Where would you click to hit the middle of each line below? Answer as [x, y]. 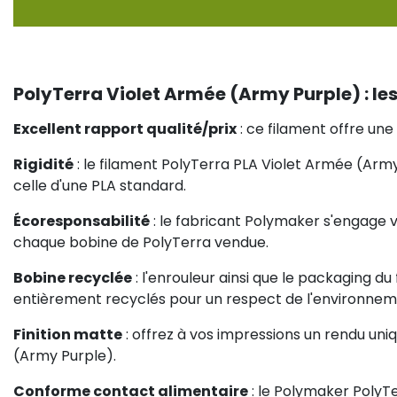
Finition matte [68, 335]
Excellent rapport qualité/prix [125, 129]
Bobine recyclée [73, 278]
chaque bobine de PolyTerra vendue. [141, 242]
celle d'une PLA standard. [100, 186]
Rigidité [43, 164]
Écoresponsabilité [82, 221]
